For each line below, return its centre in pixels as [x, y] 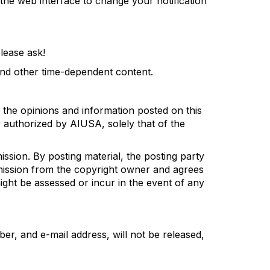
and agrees [177, 169]
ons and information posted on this [122, 110]
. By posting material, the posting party [116, 156]
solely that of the [146, 124]
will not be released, [157, 234]
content [133, 72]
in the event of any [160, 183]
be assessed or [56, 183]
